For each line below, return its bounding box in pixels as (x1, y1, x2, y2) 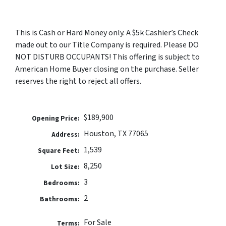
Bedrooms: (43, 178, 80, 188)
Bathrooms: (40, 194, 80, 204)
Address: (51, 129, 80, 139)
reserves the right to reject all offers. (15, 75, 141, 87)
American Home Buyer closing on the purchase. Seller (15, 63, 199, 75)
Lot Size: (51, 161, 80, 172)
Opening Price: (32, 113, 80, 123)
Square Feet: (38, 145, 80, 155)
